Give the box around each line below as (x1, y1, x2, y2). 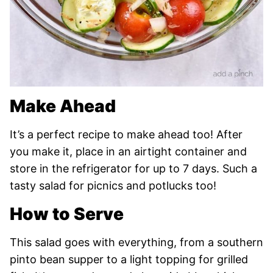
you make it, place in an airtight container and (10, 145, 247, 158)
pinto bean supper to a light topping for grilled (10, 253, 248, 266)
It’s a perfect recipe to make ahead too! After (10, 128, 243, 141)
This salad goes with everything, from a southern (10, 236, 263, 249)
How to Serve (10, 204, 124, 224)
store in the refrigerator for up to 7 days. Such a (10, 162, 257, 175)
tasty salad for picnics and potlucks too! (10, 179, 216, 192)
